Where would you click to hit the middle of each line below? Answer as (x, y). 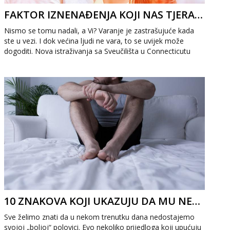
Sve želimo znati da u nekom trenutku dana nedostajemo (100, 217)
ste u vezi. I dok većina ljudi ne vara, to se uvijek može (94, 41)
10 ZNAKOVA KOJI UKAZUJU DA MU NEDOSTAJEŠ (196, 201)
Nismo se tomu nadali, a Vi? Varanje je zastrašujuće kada (99, 31)
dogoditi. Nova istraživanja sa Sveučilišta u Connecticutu (98, 51)
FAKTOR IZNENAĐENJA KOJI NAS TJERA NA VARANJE (199, 15)
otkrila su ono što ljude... (45, 61)
